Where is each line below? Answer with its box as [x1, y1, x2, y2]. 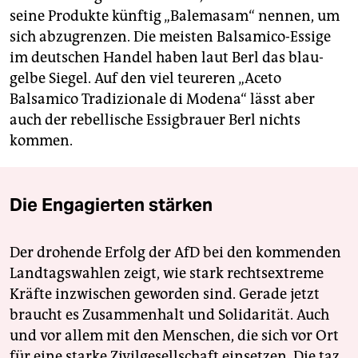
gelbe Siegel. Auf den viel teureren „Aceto [10, 70, 281, 88]
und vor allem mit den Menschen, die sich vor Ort [10, 327, 339, 345]
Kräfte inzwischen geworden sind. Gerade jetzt [10, 285, 320, 304]
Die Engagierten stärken [10, 193, 213, 217]
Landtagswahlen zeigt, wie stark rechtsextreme [10, 265, 324, 283]
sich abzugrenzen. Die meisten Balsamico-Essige [10, 28, 331, 46]
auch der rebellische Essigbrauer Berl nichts [10, 111, 300, 129]
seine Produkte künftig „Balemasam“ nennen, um [10, 7, 340, 26]
